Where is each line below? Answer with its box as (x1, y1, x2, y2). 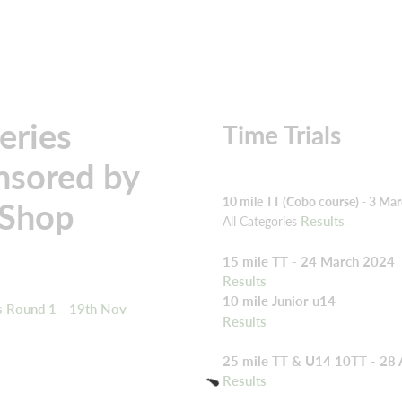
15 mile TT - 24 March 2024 (223, 252, 395, 269)
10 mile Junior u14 (223, 293, 339, 310)
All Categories (223, 214, 301, 230)
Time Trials (223, 118, 341, 150)
